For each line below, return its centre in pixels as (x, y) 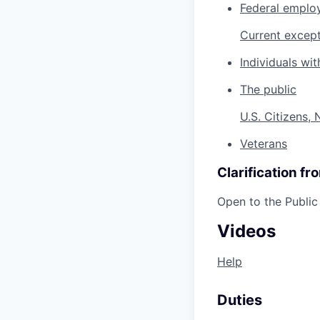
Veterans (264, 143)
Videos (246, 231)
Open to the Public (267, 202)
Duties (240, 300)
